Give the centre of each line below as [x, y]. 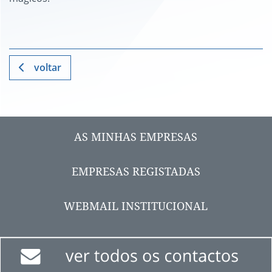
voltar [48, 67]
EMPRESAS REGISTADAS [136, 171]
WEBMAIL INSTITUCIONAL [136, 206]
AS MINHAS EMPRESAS [136, 137]
